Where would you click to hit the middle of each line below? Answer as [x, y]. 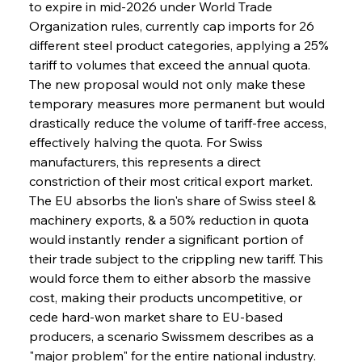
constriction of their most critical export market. [172, 181]
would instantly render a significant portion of [167, 239]
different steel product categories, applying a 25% [180, 45]
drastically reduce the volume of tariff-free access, [179, 122]
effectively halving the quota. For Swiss [147, 142]
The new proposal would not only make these [168, 84]
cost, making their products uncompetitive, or [167, 297]
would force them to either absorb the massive [171, 278]
